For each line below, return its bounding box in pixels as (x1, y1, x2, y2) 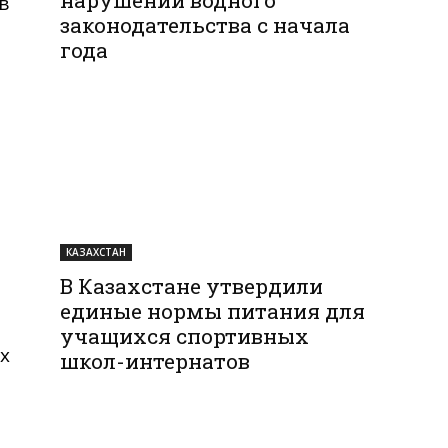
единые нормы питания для (60, 296, 366, 325)
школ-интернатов (60, 346, 251, 375)
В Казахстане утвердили (60, 271, 324, 300)
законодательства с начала (60, 10, 351, 39)
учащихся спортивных (60, 321, 310, 350)
